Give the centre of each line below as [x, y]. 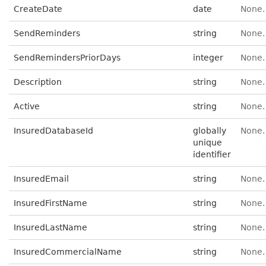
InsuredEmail [41, 179]
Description [38, 82]
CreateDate [38, 9]
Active [27, 106]
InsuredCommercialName [68, 252]
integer [208, 58]
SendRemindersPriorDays [67, 58]
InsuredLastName [50, 227]
